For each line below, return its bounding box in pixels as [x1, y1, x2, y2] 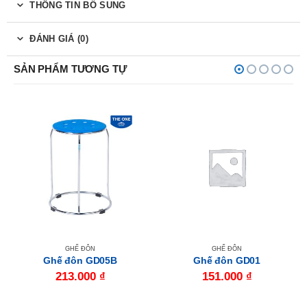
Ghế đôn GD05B [42, 255, 118, 267]
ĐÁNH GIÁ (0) [29, 34, 88, 45]
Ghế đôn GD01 [193, 255, 261, 267]
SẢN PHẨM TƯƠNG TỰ [14, 64, 127, 75]
